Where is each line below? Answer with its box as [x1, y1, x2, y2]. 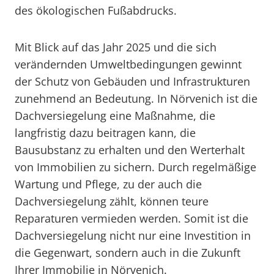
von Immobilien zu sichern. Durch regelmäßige [15, 160, 256, 174]
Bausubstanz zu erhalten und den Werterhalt [15, 143, 245, 157]
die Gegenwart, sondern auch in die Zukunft [15, 245, 240, 260]
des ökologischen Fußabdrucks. [15, 3, 177, 18]
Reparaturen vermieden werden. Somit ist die [15, 211, 248, 226]
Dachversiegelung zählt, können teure [15, 194, 209, 209]
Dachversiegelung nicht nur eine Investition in [15, 228, 251, 243]
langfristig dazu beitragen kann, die [15, 125, 196, 140]
